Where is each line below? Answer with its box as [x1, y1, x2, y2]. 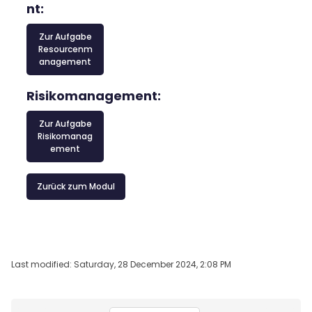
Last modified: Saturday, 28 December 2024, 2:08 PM [11, 258, 231, 270]
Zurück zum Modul [37, 180, 115, 192]
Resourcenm [38, 43, 93, 55]
